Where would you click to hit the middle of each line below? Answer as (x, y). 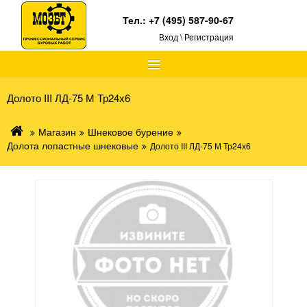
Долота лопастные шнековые (73, 145)
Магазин (57, 132)
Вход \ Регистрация (197, 37)
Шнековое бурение (131, 132)
